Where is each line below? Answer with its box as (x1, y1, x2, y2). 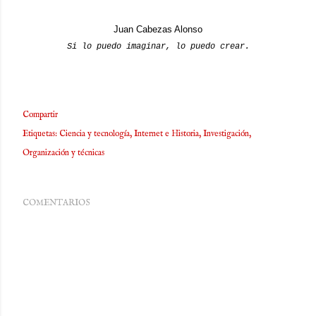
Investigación (203, 128, 249, 139)
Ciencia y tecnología (59, 128, 130, 139)
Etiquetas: (23, 128, 57, 139)
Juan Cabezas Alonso (114, 24, 202, 35)
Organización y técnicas (23, 147, 104, 158)
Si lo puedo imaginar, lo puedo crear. (66, 42, 250, 51)
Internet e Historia (134, 128, 199, 139)
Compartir (23, 109, 58, 120)
